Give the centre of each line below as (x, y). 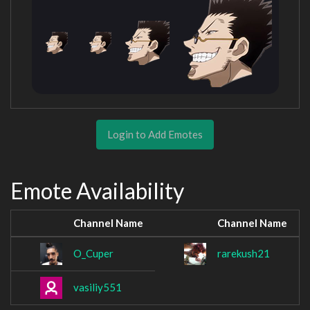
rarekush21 (244, 254)
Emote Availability (97, 190)
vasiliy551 (98, 288)
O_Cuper (93, 254)
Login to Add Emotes (155, 134)
